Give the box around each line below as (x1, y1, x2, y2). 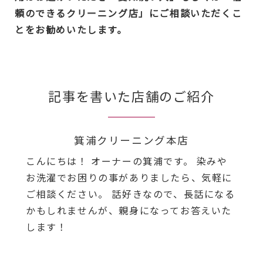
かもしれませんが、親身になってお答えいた (26, 203, 232, 217)
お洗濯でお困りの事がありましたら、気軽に (26, 170, 233, 184)
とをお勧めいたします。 (15, 22, 127, 36)
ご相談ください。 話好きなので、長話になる (26, 186, 235, 201)
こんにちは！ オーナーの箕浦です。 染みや (26, 153, 228, 168)
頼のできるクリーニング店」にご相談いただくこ (15, 5, 242, 20)
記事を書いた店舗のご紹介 (48, 86, 215, 105)
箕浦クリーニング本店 (73, 132, 189, 147)
